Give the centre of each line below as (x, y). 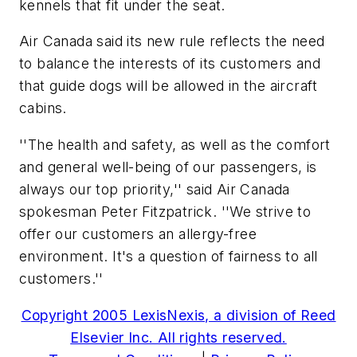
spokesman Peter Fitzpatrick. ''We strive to (165, 211)
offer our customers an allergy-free (138, 233)
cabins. (43, 108)
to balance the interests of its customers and (170, 64)
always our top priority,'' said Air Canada (155, 189)
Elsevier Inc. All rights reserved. (178, 337)
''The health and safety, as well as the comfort (175, 144)
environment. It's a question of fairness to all (169, 256)
